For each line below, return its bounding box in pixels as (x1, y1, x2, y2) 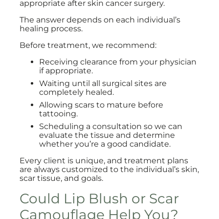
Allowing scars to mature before (39, 100, 163, 109)
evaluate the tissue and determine (39, 131, 175, 140)
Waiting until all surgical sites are (39, 79, 167, 88)
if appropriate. (39, 66, 93, 75)
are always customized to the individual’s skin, (20, 165, 199, 174)
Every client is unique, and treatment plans (20, 156, 188, 165)
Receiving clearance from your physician (39, 57, 197, 66)
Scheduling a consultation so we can (39, 122, 182, 131)
